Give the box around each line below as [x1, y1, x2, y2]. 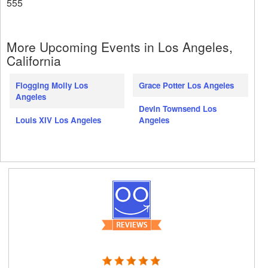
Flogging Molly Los [16, 80, 88, 92]
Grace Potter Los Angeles [139, 80, 234, 92]
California [7, 51, 61, 70]
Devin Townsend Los [139, 103, 217, 115]
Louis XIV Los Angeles [16, 114, 101, 126]
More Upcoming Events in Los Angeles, [7, 38, 233, 56]
